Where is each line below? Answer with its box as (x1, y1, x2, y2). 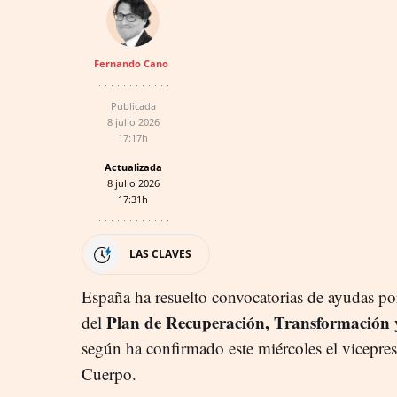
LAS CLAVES (129, 245, 191, 261)
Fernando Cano (93, 56, 168, 70)
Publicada (110, 98, 156, 113)
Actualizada (104, 160, 162, 174)
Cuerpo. (82, 362, 136, 385)
